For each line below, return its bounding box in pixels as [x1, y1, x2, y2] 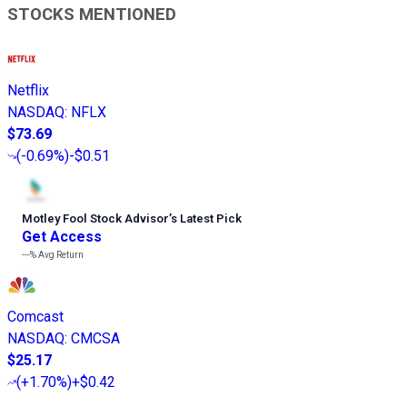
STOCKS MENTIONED [7, 5, 176, 25]
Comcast [7, 307, 64, 325]
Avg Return [36, 249, 84, 260]
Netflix [7, 81, 49, 99]
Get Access [22, 227, 102, 245]
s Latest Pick [171, 211, 242, 225]
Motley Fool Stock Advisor [22, 211, 169, 225]
